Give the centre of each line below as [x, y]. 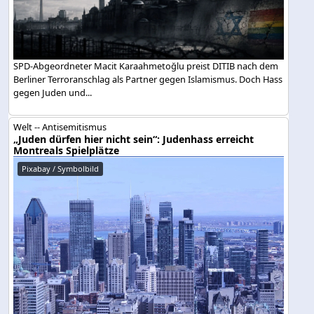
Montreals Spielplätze [67, 150]
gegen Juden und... [53, 92]
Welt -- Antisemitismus [60, 127]
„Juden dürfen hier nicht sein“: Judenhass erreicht [134, 139]
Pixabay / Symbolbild [61, 168]
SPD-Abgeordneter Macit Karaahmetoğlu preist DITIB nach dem [146, 66]
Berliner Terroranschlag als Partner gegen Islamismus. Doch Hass [148, 79]
